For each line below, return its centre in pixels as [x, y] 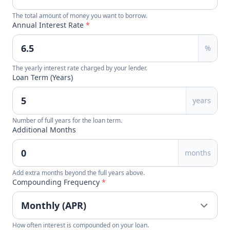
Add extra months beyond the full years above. [79, 173]
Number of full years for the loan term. [67, 120]
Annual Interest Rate [49, 25]
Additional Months [44, 130]
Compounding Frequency [57, 182]
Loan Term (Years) [43, 77]
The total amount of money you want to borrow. [80, 16]
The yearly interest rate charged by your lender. [80, 68]
